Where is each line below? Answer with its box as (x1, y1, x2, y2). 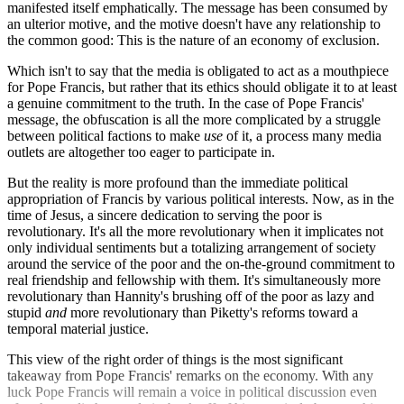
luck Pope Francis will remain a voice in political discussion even (7, 384, 377, 400)
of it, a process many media (223, 128, 381, 144)
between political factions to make (7, 128, 204, 144)
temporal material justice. (7, 321, 149, 337)
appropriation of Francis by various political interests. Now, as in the (7, 191, 394, 207)
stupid (7, 305, 45, 321)
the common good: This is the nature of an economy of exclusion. (7, 32, 380, 49)
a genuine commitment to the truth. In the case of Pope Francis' (7, 96, 364, 112)
